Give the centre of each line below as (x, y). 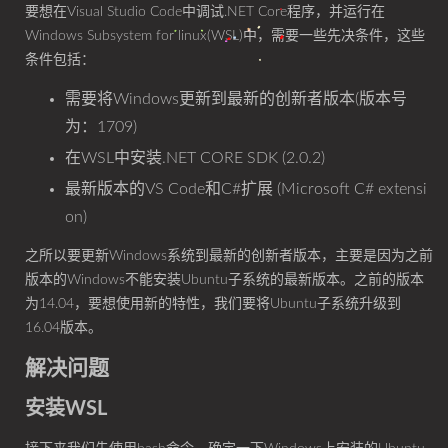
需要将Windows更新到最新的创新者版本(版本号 (236, 99)
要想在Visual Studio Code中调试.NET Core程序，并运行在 (205, 12)
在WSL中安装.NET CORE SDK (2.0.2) (195, 158)
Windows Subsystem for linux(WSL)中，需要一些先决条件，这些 (225, 36)
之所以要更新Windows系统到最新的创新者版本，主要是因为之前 (229, 256)
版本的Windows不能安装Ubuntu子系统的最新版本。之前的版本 (224, 280)
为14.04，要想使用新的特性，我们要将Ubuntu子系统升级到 (213, 304)
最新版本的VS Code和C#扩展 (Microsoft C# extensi (246, 189)
